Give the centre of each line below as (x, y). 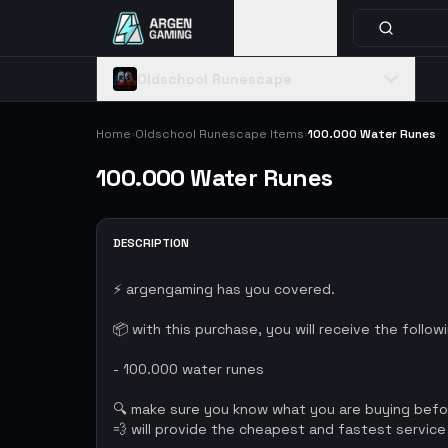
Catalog (277, 27)
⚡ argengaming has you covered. (224, 289)
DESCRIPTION (151, 243)
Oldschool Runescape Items (219, 134)
